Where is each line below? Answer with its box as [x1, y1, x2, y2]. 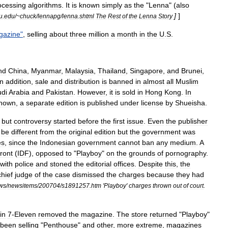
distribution [65, 77, 100, 85]
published [87, 99, 118, 107]
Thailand [98, 67, 126, 75]
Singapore [130, 67, 163, 75]
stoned [50, 160, 72, 168]
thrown [153, 182, 172, 189]
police [15, 160, 34, 168]
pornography [165, 149, 206, 157]
